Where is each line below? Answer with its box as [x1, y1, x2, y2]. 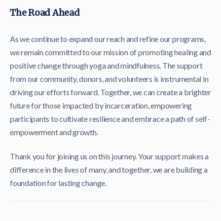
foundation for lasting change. [10, 178, 107, 188]
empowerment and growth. [10, 127, 98, 137]
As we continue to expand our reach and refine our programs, [10, 34, 206, 43]
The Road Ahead [10, 6, 80, 18]
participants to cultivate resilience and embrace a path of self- [10, 113, 210, 123]
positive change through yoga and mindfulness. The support [10, 60, 203, 70]
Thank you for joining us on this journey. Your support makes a [10, 151, 209, 161]
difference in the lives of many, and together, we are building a [10, 165, 208, 175]
